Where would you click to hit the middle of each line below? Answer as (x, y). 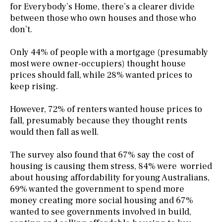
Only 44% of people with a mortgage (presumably (109, 52)
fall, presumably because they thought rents (99, 120)
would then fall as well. (54, 132)
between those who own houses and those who (103, 18)
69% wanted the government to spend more (97, 189)
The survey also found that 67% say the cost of (102, 155)
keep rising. (34, 86)
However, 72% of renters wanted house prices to (106, 109)
